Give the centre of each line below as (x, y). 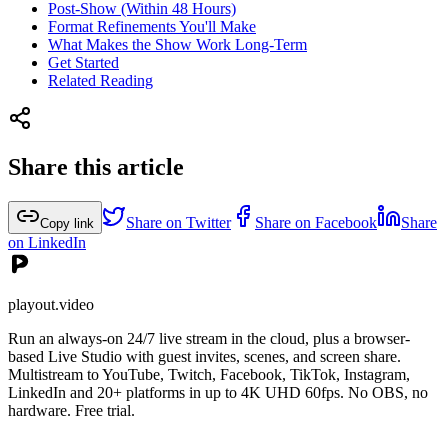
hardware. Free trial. (71, 411)
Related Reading (100, 81)
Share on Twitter (178, 223)
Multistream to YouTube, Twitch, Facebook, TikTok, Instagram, (209, 375)
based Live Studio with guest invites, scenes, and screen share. (204, 357)
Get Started (83, 63)
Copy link (67, 224)
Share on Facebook (316, 223)
